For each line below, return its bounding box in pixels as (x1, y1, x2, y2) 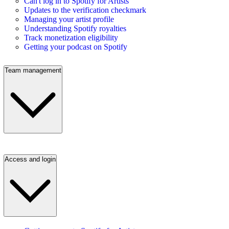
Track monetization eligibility (24, 33, 118, 42)
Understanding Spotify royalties (24, 24, 126, 33)
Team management (5, 66, 61, 74)
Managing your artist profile (24, 14, 114, 24)
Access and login (5, 155, 56, 164)
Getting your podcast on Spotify (24, 42, 127, 51)
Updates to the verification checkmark (24, 5, 146, 14)
